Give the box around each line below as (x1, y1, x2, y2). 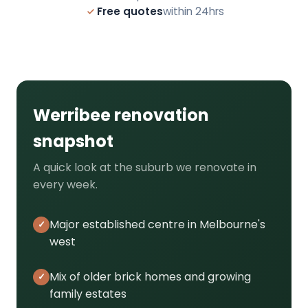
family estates (49, 285, 126, 302)
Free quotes (96, 3, 163, 19)
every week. (33, 176, 98, 192)
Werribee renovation (33, 103, 209, 126)
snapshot (33, 129, 113, 153)
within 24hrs (162, 3, 224, 19)
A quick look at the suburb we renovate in (33, 159, 256, 175)
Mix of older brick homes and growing (49, 268, 251, 285)
